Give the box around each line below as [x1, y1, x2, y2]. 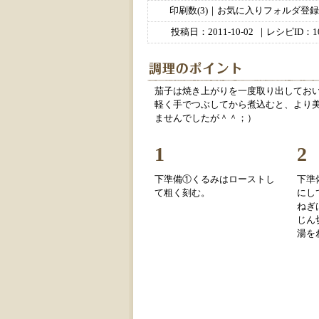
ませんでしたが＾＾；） [155, 113, 256, 124]
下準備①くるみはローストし [155, 174, 275, 185]
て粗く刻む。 [155, 188, 210, 199]
